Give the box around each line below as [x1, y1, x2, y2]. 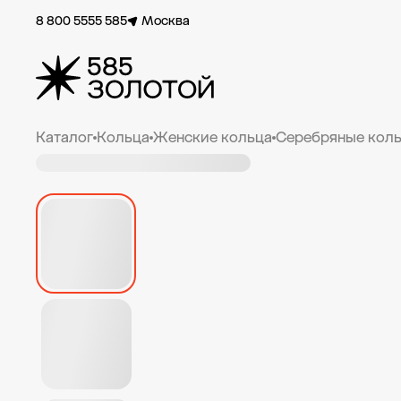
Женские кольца [153, 129, 272, 146]
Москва [141, 13, 190, 29]
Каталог [36, 129, 93, 146]
